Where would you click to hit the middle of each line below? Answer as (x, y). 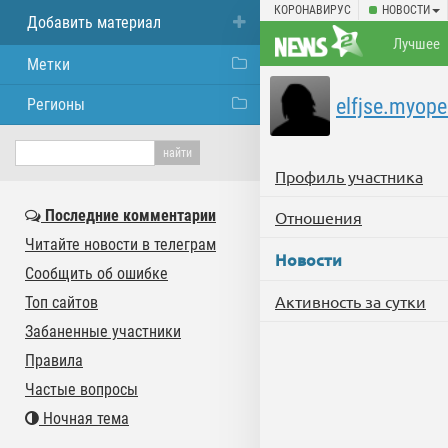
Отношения (318, 217)
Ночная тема (84, 418)
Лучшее (417, 44)
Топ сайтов (61, 302)
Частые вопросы (81, 389)
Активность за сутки (350, 301)
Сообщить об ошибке (96, 273)
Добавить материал (94, 22)
